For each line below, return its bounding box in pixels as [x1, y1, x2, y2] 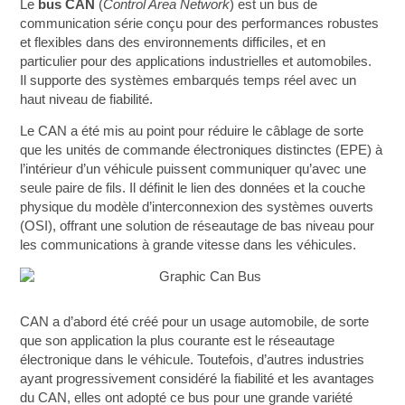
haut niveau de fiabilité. [20, 92, 154, 107]
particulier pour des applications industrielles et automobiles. [20, 54, 372, 69]
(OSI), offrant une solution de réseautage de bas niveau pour [20, 219, 375, 233]
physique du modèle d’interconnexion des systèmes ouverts [20, 200, 374, 214]
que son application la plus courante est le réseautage [20, 333, 335, 348]
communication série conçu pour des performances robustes [20, 16, 380, 31]
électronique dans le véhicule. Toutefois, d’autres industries [20, 352, 365, 367]
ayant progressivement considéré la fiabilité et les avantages [20, 371, 375, 386]
